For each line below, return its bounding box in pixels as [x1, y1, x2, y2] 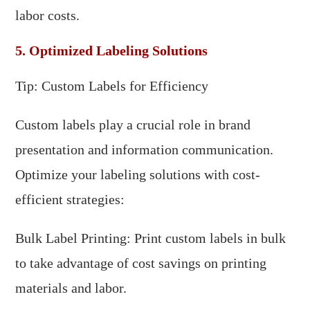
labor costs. [15, 8, 80, 24]
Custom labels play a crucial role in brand [15, 117, 251, 133]
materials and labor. [15, 280, 127, 296]
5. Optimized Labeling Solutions [15, 43, 208, 59]
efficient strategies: [15, 192, 125, 208]
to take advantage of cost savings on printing [15, 255, 267, 271]
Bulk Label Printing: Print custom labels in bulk [15, 230, 286, 246]
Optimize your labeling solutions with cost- [15, 167, 261, 183]
